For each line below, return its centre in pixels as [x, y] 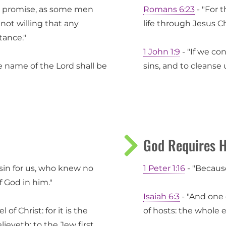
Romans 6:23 [169, 10]
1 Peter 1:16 [164, 168]
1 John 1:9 [162, 52]
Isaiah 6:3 [161, 197]
